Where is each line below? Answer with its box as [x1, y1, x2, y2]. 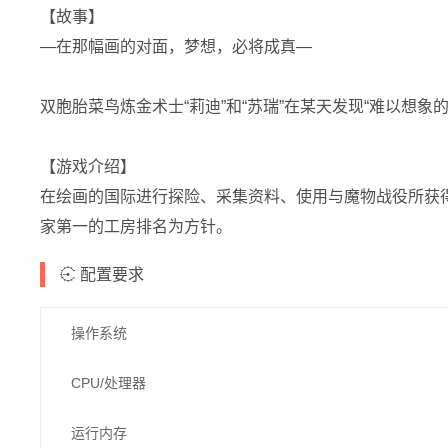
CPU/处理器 [71, 374, 146, 391]
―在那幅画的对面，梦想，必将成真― [40, 37, 312, 55]
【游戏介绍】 [40, 157, 136, 175]
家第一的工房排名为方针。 [40, 217, 232, 235]
